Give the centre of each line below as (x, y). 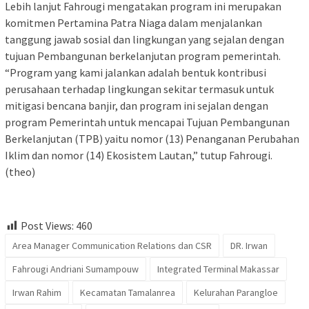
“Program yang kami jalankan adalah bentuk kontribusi (136, 72)
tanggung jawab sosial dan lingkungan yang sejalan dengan (144, 39)
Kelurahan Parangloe (236, 293)
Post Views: (47, 225)
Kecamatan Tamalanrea (128, 293)
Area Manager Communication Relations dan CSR (112, 246)
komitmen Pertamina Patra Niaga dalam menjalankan (133, 22)
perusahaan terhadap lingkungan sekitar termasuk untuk (139, 89)
